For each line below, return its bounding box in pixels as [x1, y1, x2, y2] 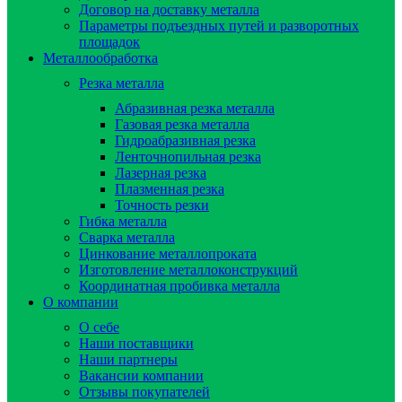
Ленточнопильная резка [115, 148, 261, 164]
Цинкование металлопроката [79, 245, 257, 261]
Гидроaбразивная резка [115, 132, 256, 148]
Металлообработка [43, 49, 158, 66]
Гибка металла [79, 213, 167, 229]
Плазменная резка [115, 180, 224, 197]
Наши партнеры [79, 351, 178, 367]
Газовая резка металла [115, 116, 249, 132]
